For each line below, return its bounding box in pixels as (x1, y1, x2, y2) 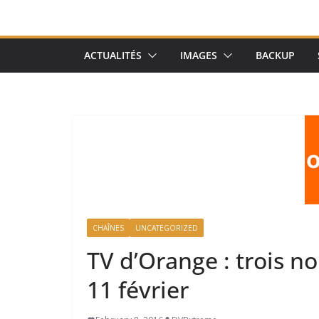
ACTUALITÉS (84, 48, 142, 62)
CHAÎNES (93, 223, 124, 233)
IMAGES (180, 48, 217, 62)
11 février (87, 274, 189, 305)
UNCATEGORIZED (135, 223, 198, 233)
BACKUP (256, 48, 295, 62)
